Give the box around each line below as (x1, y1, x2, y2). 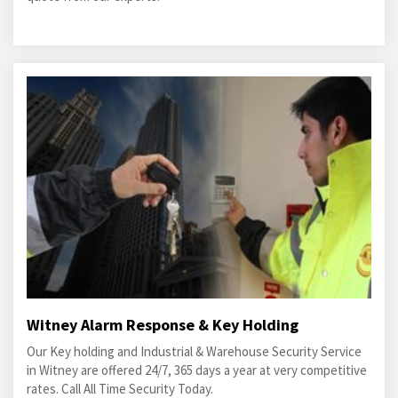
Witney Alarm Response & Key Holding (27, 314, 298, 335)
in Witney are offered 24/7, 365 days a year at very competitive (27, 362, 367, 378)
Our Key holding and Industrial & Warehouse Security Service (27, 343, 362, 360)
